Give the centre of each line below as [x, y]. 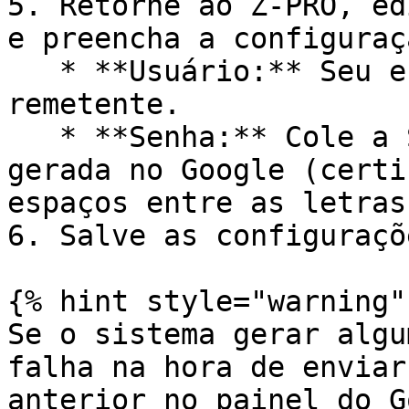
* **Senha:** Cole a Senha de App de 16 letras [33, 137]
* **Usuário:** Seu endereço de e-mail [33, 71]
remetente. [94, 104]
